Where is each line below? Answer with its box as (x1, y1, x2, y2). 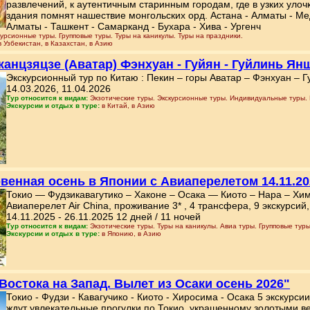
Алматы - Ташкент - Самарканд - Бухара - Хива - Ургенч (6, 21, 261, 32)
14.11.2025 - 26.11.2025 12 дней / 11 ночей (6, 211, 201, 222)
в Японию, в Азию (102, 230, 161, 237)
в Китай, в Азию (102, 102, 155, 109)
